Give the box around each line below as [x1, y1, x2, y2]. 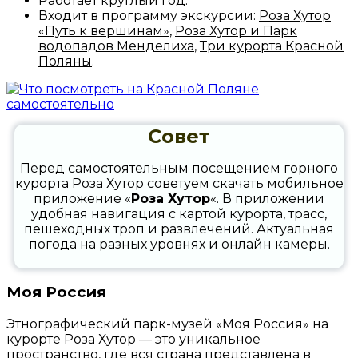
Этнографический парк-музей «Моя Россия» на [6, 316, 328, 332]
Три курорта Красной [200, 38, 344, 54]
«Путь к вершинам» [38, 22, 169, 38]
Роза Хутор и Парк [175, 22, 297, 38]
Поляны [38, 53, 92, 69]
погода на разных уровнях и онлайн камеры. [28, 236, 330, 252]
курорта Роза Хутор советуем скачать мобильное [14, 175, 344, 191]
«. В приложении [210, 190, 324, 206]
